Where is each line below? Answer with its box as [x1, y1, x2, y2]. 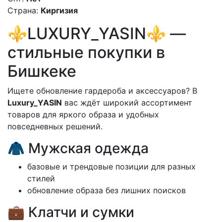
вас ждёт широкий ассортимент [62, 97, 192, 108]
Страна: [7, 5, 38, 15]
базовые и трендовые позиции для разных [27, 161, 196, 171]
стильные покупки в [7, 42, 165, 62]
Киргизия [41, 5, 78, 15]
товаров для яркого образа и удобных [7, 109, 159, 119]
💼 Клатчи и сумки [7, 203, 134, 221]
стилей [27, 173, 55, 183]
